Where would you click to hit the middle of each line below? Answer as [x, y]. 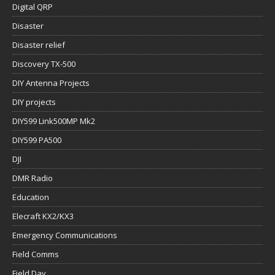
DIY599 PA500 [37, 140]
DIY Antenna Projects [51, 83]
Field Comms [36, 254]
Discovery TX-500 [44, 64]
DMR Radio [33, 178]
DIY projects [34, 102]
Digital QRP [33, 7]
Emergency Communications [65, 235]
